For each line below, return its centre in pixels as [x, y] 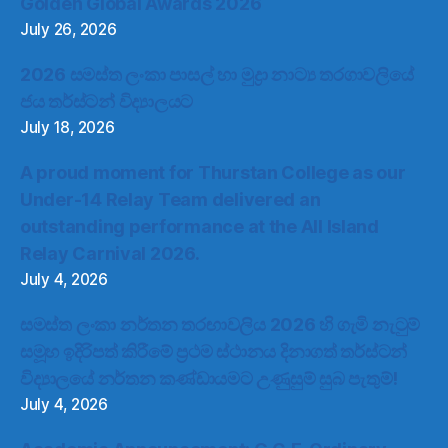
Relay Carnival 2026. [110, 254]
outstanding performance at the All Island [199, 227]
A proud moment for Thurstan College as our [213, 173]
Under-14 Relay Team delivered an [170, 200]
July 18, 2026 [67, 128]
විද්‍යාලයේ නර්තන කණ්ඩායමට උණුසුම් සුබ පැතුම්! [209, 379]
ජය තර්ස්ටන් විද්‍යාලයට [107, 102]
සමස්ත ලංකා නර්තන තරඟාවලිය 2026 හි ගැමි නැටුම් [220, 325]
